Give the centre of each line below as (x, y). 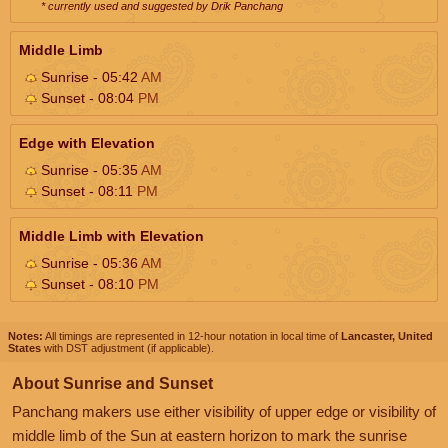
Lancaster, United (387, 335)
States (24, 347)
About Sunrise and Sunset (112, 383)
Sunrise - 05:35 (89, 169)
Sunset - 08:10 (87, 283)
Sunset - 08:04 (87, 97)
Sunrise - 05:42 (89, 76)
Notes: (25, 335)
